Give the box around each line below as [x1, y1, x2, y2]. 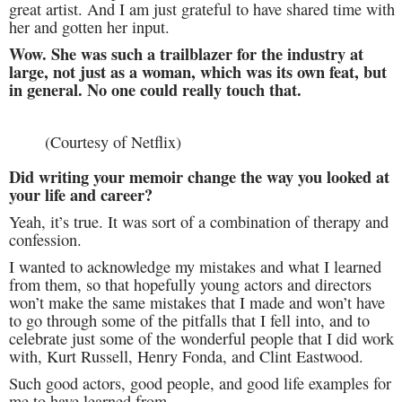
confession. [9, 228, 82, 250]
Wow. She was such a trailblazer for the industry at [9, 40, 363, 66]
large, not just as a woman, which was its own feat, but [9, 58, 387, 83]
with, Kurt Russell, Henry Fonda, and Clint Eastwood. [9, 345, 363, 367]
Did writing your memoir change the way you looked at [9, 163, 389, 188]
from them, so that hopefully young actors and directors [9, 273, 371, 295]
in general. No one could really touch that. [9, 76, 301, 101]
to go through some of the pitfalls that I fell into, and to [9, 309, 370, 331]
